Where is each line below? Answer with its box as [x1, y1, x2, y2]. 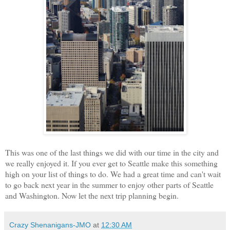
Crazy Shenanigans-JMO [9, 220, 91, 229]
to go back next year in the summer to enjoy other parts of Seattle [5, 179, 214, 190]
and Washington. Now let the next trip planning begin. [5, 189, 179, 201]
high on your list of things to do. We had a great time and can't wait [5, 168, 221, 179]
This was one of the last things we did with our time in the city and [5, 146, 219, 158]
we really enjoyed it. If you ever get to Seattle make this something [5, 157, 218, 168]
